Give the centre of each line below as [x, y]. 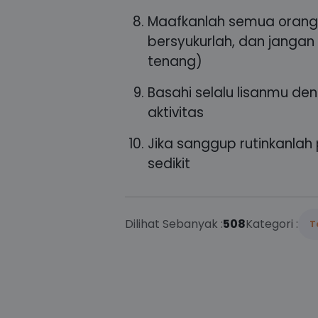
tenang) [175, 62]
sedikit [169, 164]
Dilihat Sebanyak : [174, 224]
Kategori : [272, 224]
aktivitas [176, 113]
